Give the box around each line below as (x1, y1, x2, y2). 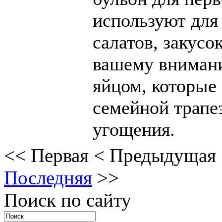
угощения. (93, 119, 175, 140)
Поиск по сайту (4, 189, 131, 211)
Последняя (4, 167, 92, 189)
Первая (31, 145, 89, 166)
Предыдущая (110, 145, 216, 166)
